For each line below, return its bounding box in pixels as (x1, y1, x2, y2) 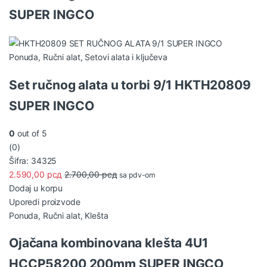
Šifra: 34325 (9, 155, 57, 166)
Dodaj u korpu (9, 182, 63, 193)
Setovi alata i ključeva (85, 52, 168, 63)
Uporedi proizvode (9, 196, 80, 207)
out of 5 (14, 128, 47, 138)
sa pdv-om (119, 170, 156, 179)
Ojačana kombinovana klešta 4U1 (9, 235, 208, 251)
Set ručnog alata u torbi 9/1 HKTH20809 (9, 77, 251, 92)
